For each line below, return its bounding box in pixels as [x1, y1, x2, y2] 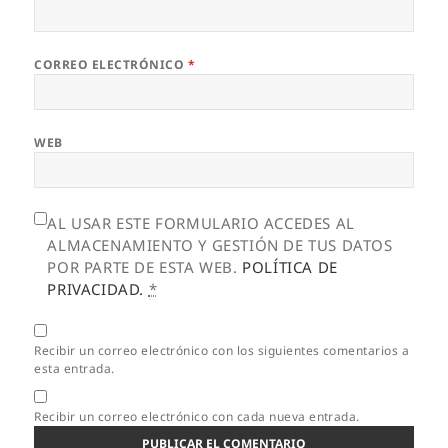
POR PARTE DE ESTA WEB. [47, 256, 243, 277]
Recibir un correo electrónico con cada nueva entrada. [34, 407, 360, 425]
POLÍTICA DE [242, 256, 338, 277]
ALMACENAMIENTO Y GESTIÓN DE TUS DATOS [47, 234, 393, 255]
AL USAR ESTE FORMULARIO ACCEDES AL [47, 212, 355, 233]
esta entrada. [34, 359, 115, 377]
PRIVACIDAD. [47, 278, 145, 299]
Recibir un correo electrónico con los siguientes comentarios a [34, 341, 410, 359]
